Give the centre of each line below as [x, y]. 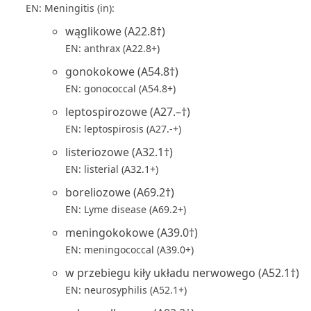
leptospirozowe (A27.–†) [128, 112]
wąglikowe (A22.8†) [115, 31]
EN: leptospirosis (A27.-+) [123, 129]
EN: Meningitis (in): [70, 8]
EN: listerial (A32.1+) [112, 169]
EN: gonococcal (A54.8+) [120, 89]
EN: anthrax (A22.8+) [112, 48]
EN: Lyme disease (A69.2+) [126, 209]
